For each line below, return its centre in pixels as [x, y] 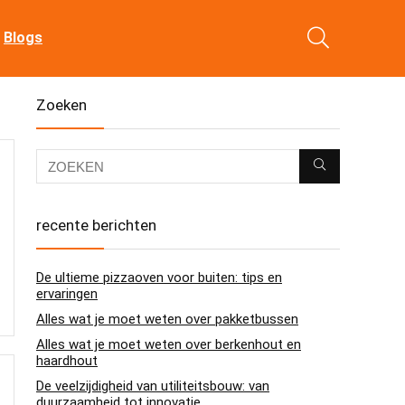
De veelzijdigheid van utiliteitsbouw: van [153, 386]
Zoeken [61, 105]
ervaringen [67, 294]
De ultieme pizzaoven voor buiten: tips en [159, 278]
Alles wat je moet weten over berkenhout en [169, 344]
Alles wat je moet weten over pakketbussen [167, 319]
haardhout [67, 361]
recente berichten [96, 225]
